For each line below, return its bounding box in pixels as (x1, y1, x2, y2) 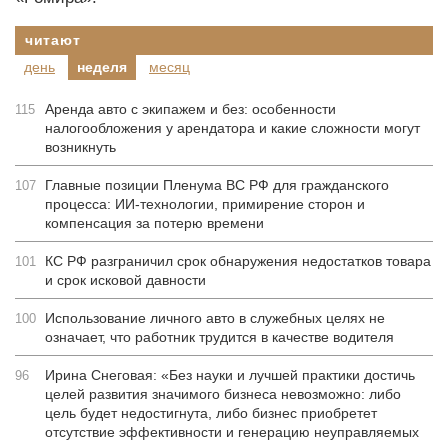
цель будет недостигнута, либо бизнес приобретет (45, 405, 377, 421)
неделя (77, 59, 127, 75)
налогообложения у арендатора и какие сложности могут (45, 120, 420, 136)
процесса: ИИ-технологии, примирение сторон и (45, 196, 365, 212)
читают (25, 32, 81, 48)
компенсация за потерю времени (45, 215, 264, 231)
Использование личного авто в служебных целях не (45, 310, 385, 326)
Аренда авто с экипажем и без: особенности (45, 101, 336, 117)
